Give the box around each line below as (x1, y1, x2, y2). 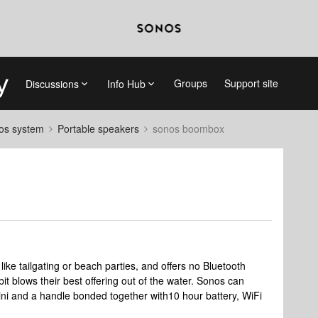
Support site (224, 76, 278, 90)
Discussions (25, 76, 79, 91)
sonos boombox (153, 121, 224, 136)
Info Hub (106, 76, 146, 91)
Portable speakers (57, 121, 139, 136)
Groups (173, 76, 207, 90)
